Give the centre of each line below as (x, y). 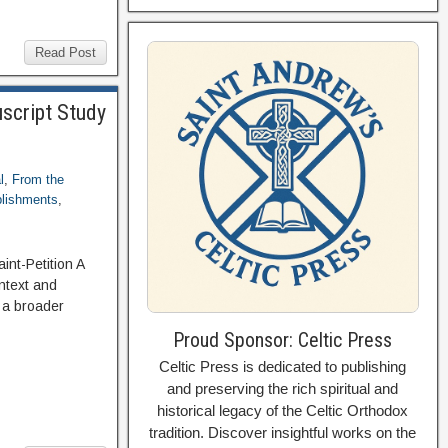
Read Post (65, 52)
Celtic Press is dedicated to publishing (283, 366)
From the (38, 179)
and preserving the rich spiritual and (283, 388)
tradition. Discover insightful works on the (283, 432)
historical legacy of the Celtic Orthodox (283, 410)
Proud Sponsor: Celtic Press (283, 339)
